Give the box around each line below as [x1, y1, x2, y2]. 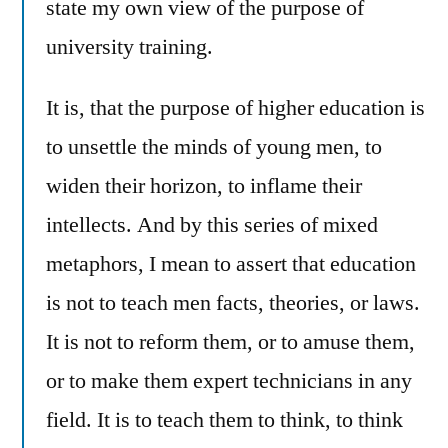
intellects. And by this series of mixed [46, 210, 378, 239]
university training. [46, 32, 213, 61]
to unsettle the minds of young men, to [46, 132, 382, 161]
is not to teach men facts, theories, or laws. [46, 288, 420, 317]
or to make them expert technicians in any [46, 366, 412, 395]
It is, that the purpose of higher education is [46, 93, 425, 122]
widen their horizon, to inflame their [46, 171, 362, 200]
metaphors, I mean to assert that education [46, 249, 416, 278]
